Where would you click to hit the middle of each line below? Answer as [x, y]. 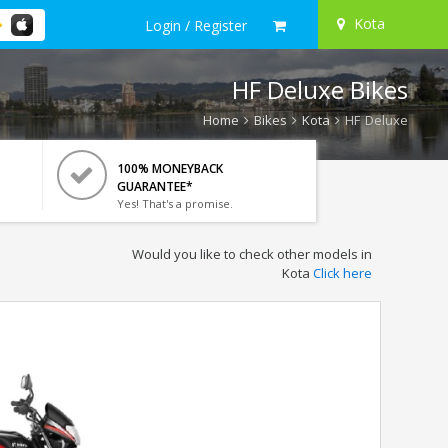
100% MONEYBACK [169, 168]
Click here [342, 273]
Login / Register [196, 25]
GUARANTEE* [154, 186]
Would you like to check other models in [251, 254]
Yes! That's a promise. [174, 203]
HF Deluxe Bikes [320, 89]
